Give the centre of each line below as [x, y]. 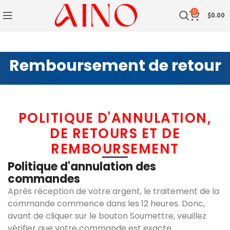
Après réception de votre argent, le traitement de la [113, 191]
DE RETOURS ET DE [115, 133]
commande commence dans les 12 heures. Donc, [106, 204]
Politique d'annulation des [82, 167]
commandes [44, 179]
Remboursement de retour [115, 66]
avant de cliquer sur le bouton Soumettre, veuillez [107, 216]
